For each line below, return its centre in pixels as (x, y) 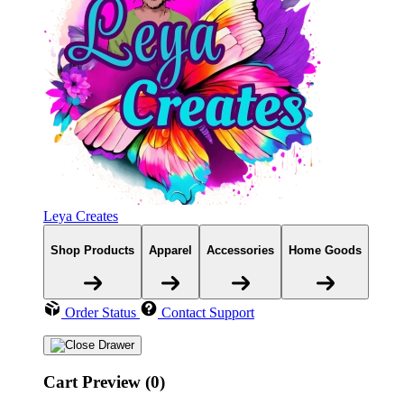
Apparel (170, 250)
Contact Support (208, 313)
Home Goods (325, 250)
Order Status (101, 313)
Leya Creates (81, 216)
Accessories (240, 250)
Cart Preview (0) (104, 382)
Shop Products (92, 250)
